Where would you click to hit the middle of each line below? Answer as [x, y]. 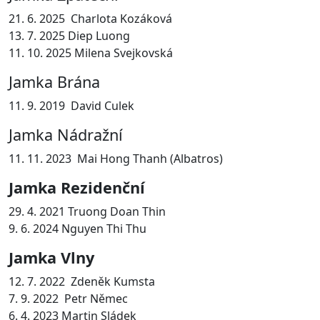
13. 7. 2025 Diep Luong [69, 35]
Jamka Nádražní [66, 134]
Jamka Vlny [51, 257]
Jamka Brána [54, 81]
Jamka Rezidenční [77, 187]
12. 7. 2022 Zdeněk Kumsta [82, 281]
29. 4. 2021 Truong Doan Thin [87, 211]
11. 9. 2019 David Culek [71, 105]
